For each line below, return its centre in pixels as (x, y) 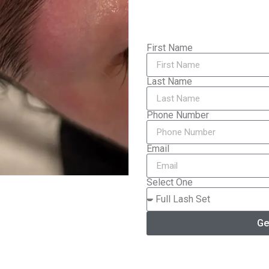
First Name (170, 48)
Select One (170, 182)
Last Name (169, 81)
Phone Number (178, 115)
